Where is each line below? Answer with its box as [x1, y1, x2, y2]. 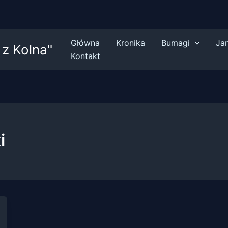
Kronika [116, 38, 145, 48]
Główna [70, 38, 100, 48]
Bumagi [161, 38, 190, 48]
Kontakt [70, 51, 100, 61]
